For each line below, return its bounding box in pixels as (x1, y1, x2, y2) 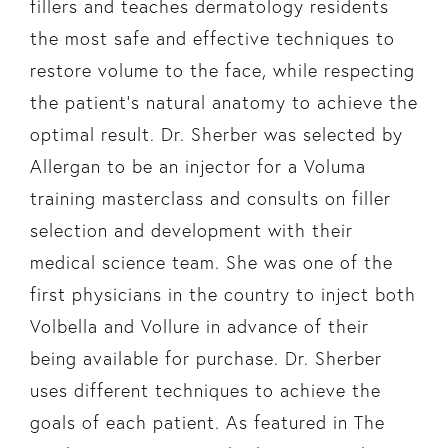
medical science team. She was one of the (29, 250, 393, 274)
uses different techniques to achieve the (29, 378, 381, 402)
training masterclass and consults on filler (29, 186, 391, 210)
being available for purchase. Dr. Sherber (29, 346, 382, 370)
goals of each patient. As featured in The (29, 410, 385, 434)
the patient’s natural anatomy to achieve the (29, 90, 418, 114)
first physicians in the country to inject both (29, 282, 416, 306)
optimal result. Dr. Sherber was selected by (29, 122, 403, 146)
